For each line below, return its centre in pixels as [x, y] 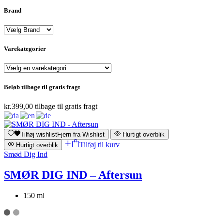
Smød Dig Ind [26, 154]
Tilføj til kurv [100, 144]
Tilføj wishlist [39, 134]
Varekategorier [25, 49]
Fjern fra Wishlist [81, 134]
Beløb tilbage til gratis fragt [42, 87]
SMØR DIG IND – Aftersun [73, 175]
